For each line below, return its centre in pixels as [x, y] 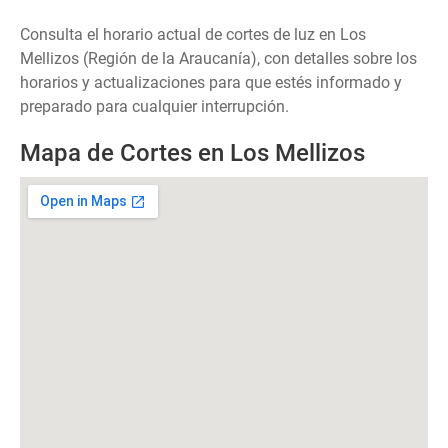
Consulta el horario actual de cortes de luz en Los [193, 34]
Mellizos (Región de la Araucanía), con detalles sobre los [218, 58]
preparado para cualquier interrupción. [154, 106]
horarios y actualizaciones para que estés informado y [211, 82]
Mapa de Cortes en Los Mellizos [192, 153]
